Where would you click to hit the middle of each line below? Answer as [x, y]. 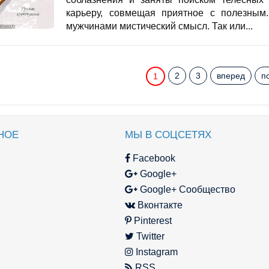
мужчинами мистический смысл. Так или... [159, 26]
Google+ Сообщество [186, 190]
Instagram [156, 252]
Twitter [149, 237]
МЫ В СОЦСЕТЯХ [168, 135]
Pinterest [152, 221]
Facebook [153, 159]
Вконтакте [159, 205]
